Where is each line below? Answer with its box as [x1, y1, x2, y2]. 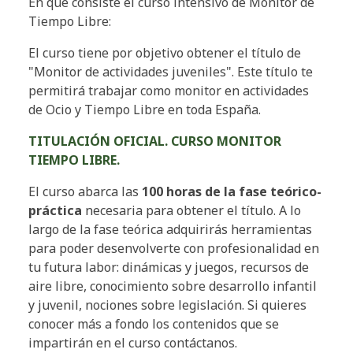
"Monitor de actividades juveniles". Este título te [28, 63, 313, 81]
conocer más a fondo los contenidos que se [28, 315, 279, 333]
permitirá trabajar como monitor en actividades [28, 82, 309, 100]
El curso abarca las [28, 183, 142, 201]
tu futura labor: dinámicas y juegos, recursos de [28, 258, 309, 277]
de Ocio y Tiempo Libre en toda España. [28, 101, 261, 119]
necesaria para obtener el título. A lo [82, 202, 301, 220]
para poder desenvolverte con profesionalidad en [28, 240, 319, 258]
